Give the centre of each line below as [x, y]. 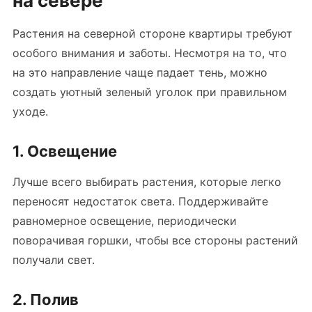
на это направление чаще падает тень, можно [140, 72]
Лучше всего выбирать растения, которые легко [147, 182]
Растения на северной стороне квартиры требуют [152, 33]
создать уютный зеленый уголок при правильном [149, 92]
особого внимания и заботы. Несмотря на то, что [149, 53]
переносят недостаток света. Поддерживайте [140, 201]
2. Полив [45, 299]
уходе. [30, 111]
